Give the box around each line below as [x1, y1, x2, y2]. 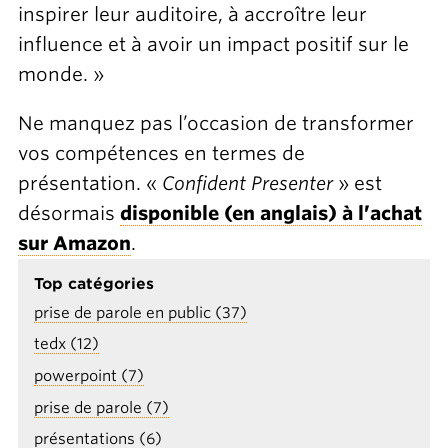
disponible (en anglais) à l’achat [119, 201, 422, 225]
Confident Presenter [161, 171, 333, 195]
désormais [17, 201, 120, 225]
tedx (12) [33, 335, 99, 354]
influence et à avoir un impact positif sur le [17, 33, 409, 57]
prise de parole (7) [33, 398, 169, 417]
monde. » [17, 63, 104, 87]
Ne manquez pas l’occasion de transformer [17, 111, 414, 135]
